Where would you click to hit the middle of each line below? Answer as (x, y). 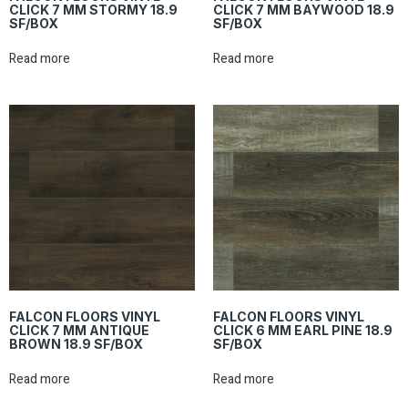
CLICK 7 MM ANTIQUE (79, 330)
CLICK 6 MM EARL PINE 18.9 (303, 330)
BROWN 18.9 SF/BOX (76, 343)
